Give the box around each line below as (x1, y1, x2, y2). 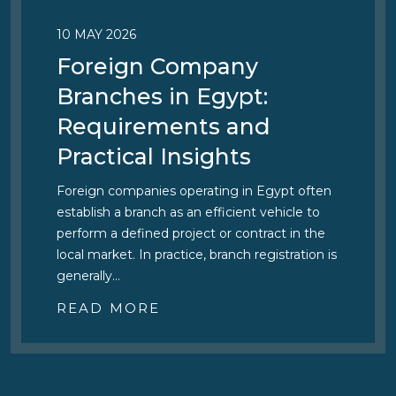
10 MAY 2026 (57, 27, 136, 42)
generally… (57, 268, 120, 284)
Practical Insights (57, 143, 251, 170)
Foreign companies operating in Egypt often (57, 183, 331, 199)
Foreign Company (57, 53, 258, 80)
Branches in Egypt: (57, 83, 268, 110)
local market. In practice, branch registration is (57, 247, 337, 263)
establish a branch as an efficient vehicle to (57, 204, 320, 220)
